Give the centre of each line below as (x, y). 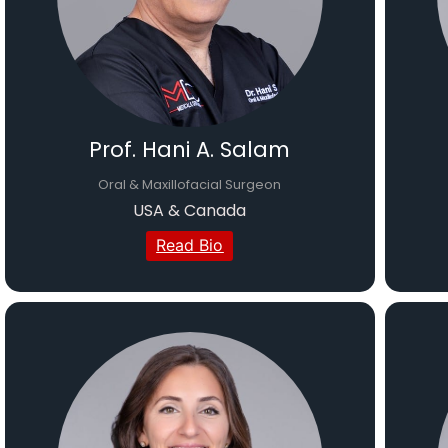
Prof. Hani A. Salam (190, 150)
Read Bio (190, 245)
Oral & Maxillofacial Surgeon (190, 185)
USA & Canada (190, 211)
